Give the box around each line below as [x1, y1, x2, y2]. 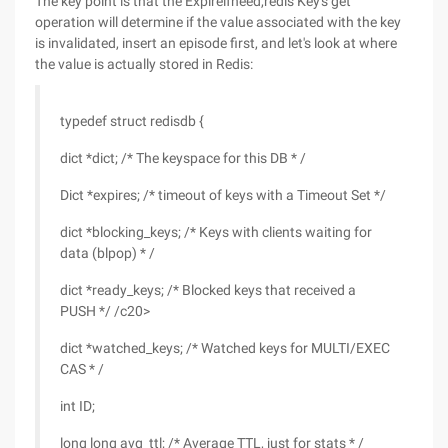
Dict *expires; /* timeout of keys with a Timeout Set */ [60, 187, 386, 203]
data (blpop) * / [60, 245, 155, 261]
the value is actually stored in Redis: [35, 56, 253, 72]
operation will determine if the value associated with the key [35, 14, 401, 30]
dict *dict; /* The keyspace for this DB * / [60, 150, 306, 166]
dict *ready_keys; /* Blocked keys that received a [60, 282, 356, 298]
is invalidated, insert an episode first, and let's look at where [35, 35, 397, 51]
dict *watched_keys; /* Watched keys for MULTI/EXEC [60, 340, 390, 356]
